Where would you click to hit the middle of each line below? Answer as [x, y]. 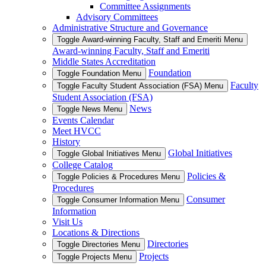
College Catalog [83, 165]
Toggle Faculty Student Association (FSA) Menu [140, 86]
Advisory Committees [117, 17]
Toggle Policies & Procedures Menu [118, 177]
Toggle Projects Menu [94, 257]
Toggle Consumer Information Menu [118, 200]
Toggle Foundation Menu [99, 73]
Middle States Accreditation [104, 61]
